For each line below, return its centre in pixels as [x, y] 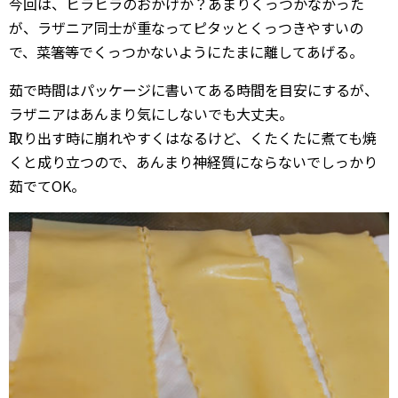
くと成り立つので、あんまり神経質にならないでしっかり [193, 161]
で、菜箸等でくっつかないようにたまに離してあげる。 [186, 51]
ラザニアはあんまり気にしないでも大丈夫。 [151, 113]
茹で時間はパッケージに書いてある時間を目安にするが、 [194, 89]
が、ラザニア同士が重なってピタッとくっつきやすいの [186, 27]
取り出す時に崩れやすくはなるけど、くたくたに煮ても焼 [193, 137]
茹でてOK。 [47, 185]
